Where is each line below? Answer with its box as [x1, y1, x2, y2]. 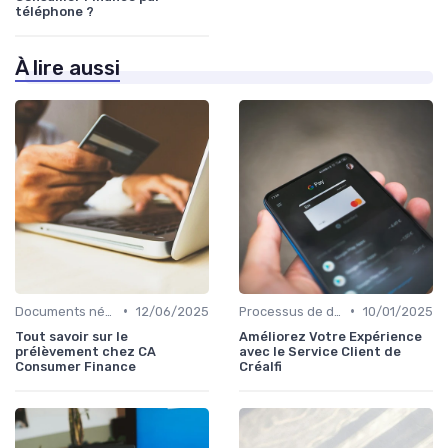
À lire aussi [15, 55, 120, 80]
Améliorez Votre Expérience [239, 328, 422, 344]
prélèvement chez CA [15, 343, 156, 359]
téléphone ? [15, 3, 94, 19]
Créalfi [239, 358, 282, 374]
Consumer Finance [15, 358, 136, 374]
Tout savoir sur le [15, 328, 128, 344]
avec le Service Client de [239, 343, 401, 359]
